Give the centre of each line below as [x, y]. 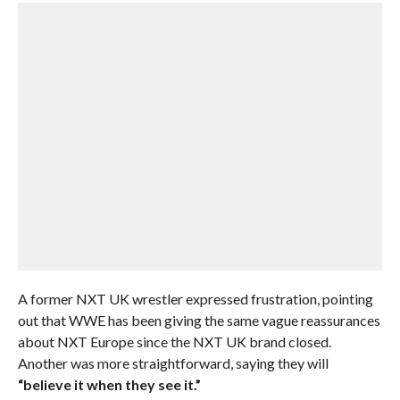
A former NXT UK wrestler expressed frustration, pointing [195, 299]
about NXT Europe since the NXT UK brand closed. [174, 342]
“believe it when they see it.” [109, 384]
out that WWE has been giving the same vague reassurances [199, 320]
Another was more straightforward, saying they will [173, 363]
